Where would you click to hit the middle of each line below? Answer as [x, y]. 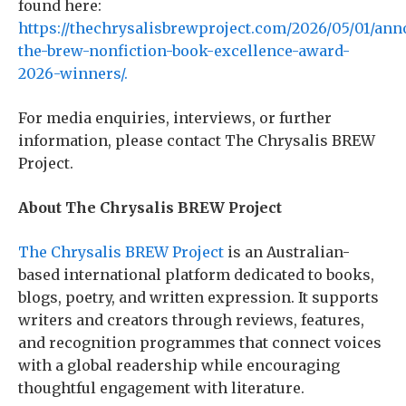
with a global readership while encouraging [179, 366]
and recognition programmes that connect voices [200, 343]
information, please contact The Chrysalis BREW [197, 141]
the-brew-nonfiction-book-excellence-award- [184, 51]
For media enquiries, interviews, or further [175, 118]
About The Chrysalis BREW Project [150, 208]
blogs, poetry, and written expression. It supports [198, 298]
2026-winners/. [73, 74]
